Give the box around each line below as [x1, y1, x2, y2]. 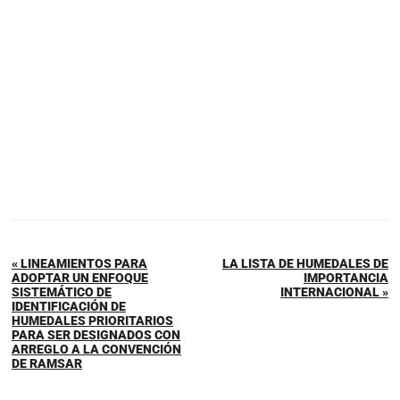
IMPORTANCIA [304, 270, 388, 285]
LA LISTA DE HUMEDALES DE [222, 255, 388, 271]
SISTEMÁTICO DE [12, 284, 112, 299]
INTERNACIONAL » [280, 284, 388, 299]
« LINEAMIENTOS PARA [12, 255, 147, 271]
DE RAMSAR [12, 355, 82, 371]
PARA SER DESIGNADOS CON [12, 327, 180, 342]
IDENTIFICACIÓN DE [12, 298, 126, 313]
